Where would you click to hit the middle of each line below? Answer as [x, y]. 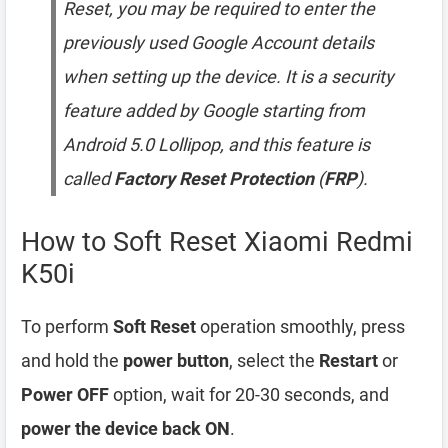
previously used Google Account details [218, 42]
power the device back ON [125, 428]
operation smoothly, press [300, 326]
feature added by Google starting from [214, 110]
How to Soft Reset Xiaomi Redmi [217, 242]
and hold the [72, 360]
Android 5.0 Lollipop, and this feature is [216, 144]
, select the [274, 360]
